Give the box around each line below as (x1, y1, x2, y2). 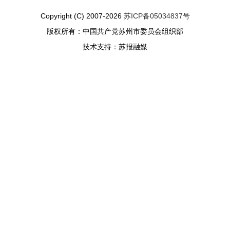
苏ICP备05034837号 (123, 11, 190, 20)
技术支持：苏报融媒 (83, 42, 147, 51)
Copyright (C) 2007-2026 (40, 11, 124, 20)
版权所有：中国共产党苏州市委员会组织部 (47, 27, 183, 35)
